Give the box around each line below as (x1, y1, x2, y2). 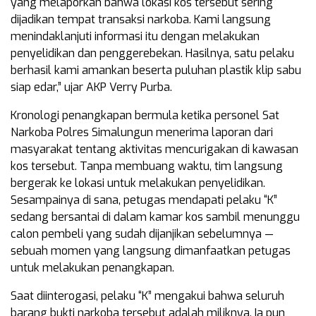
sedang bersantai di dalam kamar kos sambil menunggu (11, 209, 300, 225)
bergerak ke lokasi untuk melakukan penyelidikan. (11, 176, 265, 191)
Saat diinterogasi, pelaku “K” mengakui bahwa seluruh (11, 288, 284, 304)
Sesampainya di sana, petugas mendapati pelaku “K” (11, 193, 277, 208)
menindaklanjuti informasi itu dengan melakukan (11, 29, 260, 44)
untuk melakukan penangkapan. (11, 260, 174, 276)
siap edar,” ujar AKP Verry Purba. (11, 80, 172, 95)
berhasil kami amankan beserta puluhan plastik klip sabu (11, 63, 301, 78)
